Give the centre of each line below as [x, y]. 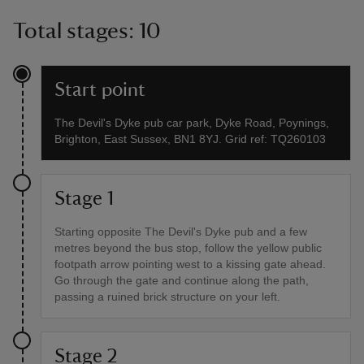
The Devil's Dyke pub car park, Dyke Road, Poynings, [192, 123]
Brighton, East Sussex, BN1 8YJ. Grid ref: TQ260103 [190, 139]
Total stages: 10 [87, 31]
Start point [100, 91]
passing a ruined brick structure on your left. [167, 297]
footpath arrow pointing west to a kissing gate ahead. [190, 264]
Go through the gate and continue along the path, [182, 281]
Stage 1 [84, 199]
